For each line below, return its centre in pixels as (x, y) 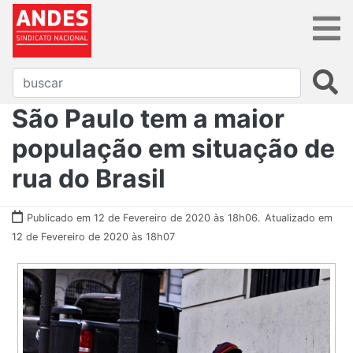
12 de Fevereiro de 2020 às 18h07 (93, 236)
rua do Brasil (89, 178)
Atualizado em (299, 217)
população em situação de (173, 148)
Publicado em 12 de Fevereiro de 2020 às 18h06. (144, 217)
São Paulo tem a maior (148, 118)
